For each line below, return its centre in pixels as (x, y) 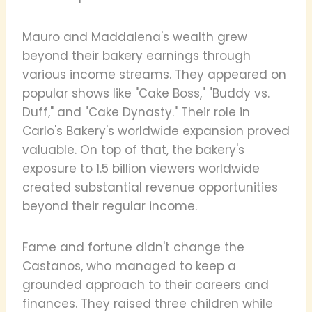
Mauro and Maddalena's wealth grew (135, 37)
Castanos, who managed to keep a (129, 266)
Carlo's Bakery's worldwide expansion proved (156, 131)
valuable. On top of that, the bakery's (133, 149)
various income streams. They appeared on (154, 74)
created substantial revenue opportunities (150, 187)
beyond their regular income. (110, 206)
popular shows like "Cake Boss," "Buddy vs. (146, 93)
